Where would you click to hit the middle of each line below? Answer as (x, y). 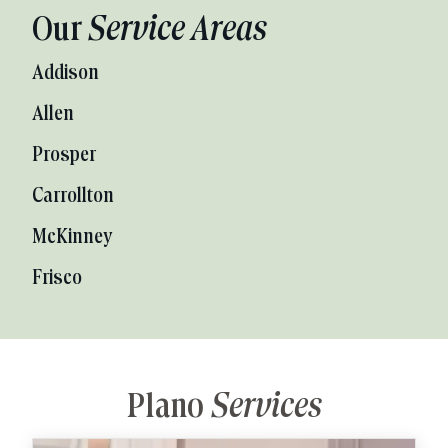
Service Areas (177, 31)
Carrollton (73, 196)
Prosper (64, 155)
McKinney (72, 237)
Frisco (57, 278)
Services (266, 408)
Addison (65, 73)
